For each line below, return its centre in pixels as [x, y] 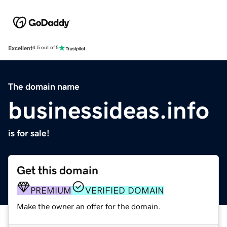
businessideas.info [109, 110]
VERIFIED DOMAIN [125, 190]
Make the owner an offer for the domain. [89, 206]
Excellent [20, 48]
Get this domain [58, 170]
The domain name [44, 86]
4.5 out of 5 [46, 48]
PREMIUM [51, 190]
